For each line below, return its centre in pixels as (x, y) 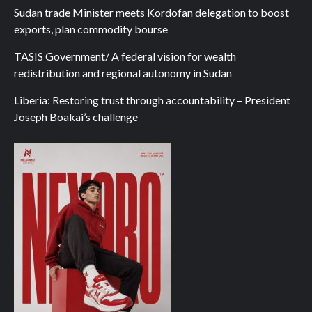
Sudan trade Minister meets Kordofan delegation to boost (151, 13)
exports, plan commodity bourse (91, 29)
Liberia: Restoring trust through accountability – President (152, 100)
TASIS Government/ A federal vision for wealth (125, 56)
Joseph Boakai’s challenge (76, 117)
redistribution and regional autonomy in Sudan (123, 73)
